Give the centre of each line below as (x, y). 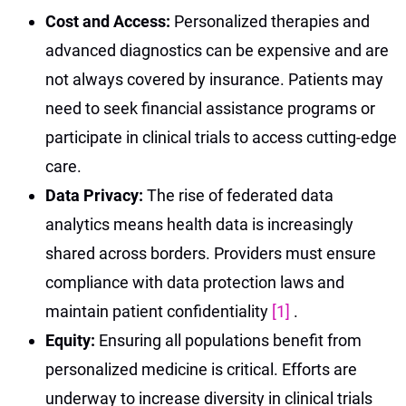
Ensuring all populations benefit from (230, 340)
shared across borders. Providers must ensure (211, 253)
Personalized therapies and (272, 21)
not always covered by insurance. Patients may (214, 79)
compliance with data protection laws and (195, 282)
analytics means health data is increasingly (199, 224)
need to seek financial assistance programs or (210, 108)
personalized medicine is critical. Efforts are (201, 369)
